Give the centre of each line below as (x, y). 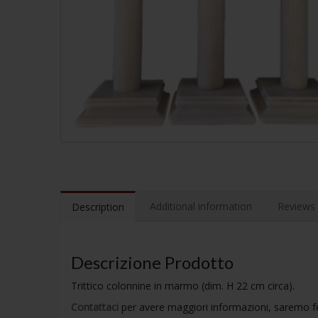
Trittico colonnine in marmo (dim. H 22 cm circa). (182, 286)
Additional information (201, 207)
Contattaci (94, 307)
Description (98, 207)
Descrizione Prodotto (152, 263)
